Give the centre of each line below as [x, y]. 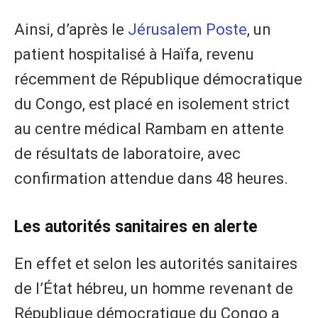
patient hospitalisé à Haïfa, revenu [134, 54]
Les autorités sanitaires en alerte [136, 226]
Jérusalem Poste [187, 29]
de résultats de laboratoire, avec [127, 153]
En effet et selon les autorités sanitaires [156, 263]
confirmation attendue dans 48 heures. [151, 178]
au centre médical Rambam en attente [149, 128]
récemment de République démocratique [158, 79]
